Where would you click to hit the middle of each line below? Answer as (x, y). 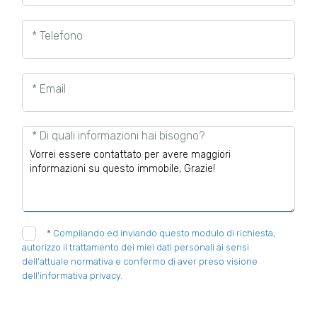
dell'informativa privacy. (73, 276)
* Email (48, 88)
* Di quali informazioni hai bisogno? (118, 136)
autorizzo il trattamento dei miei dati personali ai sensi (136, 247)
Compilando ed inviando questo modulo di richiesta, (165, 233)
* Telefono (57, 35)
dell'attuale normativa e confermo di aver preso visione (140, 261)
